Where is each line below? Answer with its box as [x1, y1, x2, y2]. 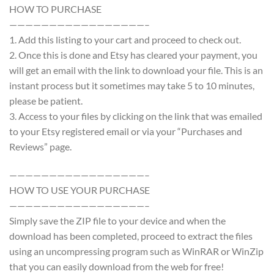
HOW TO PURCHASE [9, 3, 102, 15]
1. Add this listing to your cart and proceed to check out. [9, 34, 241, 46]
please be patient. [9, 95, 83, 107]
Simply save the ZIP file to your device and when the [9, 215, 226, 227]
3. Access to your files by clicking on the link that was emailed [9, 110, 262, 122]
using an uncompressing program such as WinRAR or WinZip [9, 245, 264, 257]
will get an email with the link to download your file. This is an [9, 64, 263, 76]
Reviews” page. [9, 141, 72, 153]
